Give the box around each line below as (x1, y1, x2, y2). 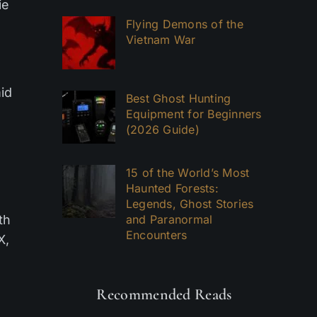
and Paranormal (126, 212, 213, 226)
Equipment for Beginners (126, 107, 262, 121)
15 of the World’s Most (126, 166, 250, 180)
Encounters (126, 228, 188, 242)
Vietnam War (126, 33, 196, 47)
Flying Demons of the (126, 17, 243, 31)
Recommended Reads (96, 285, 232, 304)
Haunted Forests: (126, 181, 219, 195)
